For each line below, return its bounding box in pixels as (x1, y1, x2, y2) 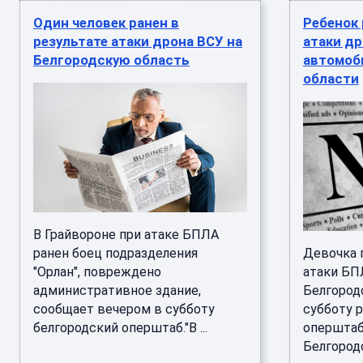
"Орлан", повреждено (33, 264, 161, 280)
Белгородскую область (33, 52, 190, 68)
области (302, 70, 359, 87)
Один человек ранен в (33, 15, 179, 31)
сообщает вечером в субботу (33, 301, 215, 317)
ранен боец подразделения (33, 246, 198, 261)
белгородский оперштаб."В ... (33, 320, 207, 335)
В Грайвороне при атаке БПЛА (33, 227, 219, 242)
